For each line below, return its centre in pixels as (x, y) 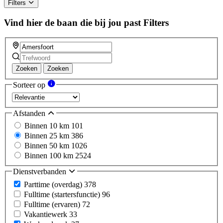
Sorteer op (30, 85)
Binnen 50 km (48, 146)
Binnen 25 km (48, 136)
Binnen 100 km (50, 156)
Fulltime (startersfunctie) (63, 194)
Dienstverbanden (41, 172)
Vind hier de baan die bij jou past (72, 22)
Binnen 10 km (48, 126)
